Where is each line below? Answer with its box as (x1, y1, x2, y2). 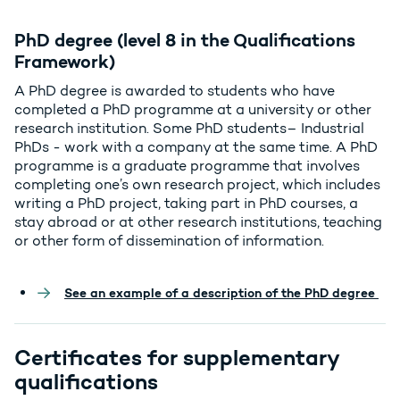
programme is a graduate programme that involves (14, 157, 360, 175)
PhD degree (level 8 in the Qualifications (14, 29, 355, 52)
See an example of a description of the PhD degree (64, 285, 379, 302)
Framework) (14, 50, 115, 73)
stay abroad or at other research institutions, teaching (14, 213, 382, 231)
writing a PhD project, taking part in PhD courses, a (14, 195, 358, 212)
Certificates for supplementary (14, 345, 338, 371)
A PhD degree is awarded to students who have (14, 82, 335, 100)
